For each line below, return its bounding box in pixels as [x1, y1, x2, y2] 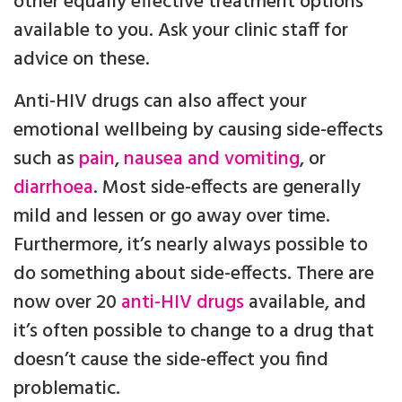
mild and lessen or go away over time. [13, 201, 330, 233]
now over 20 [13, 287, 121, 319]
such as [13, 144, 79, 176]
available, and [244, 287, 366, 319]
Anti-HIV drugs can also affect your [13, 86, 307, 118]
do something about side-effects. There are [13, 258, 374, 291]
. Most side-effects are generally [93, 172, 361, 205]
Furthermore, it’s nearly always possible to [13, 230, 368, 262]
